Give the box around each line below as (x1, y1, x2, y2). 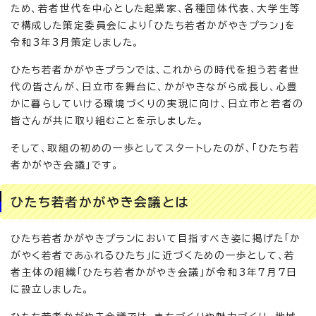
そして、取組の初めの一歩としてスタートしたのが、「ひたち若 (11, 143, 300, 153)
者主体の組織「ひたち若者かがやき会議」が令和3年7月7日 (11, 267, 298, 277)
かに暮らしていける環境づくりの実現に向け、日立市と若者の (11, 99, 304, 109)
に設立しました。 (11, 284, 90, 294)
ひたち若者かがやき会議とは (11, 195, 189, 208)
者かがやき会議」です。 (11, 160, 119, 170)
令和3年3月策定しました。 (11, 37, 140, 47)
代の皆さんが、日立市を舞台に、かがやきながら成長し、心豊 (11, 82, 298, 92)
